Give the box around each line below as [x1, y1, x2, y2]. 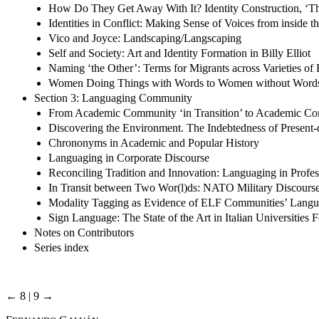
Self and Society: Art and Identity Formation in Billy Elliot [48, 46, 310, 59]
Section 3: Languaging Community [34, 91, 192, 104]
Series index [34, 241, 89, 253]
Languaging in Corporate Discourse [48, 151, 209, 164]
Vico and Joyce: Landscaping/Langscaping [48, 31, 241, 44]
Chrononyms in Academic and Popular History [48, 136, 259, 149]
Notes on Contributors [34, 226, 134, 239]
